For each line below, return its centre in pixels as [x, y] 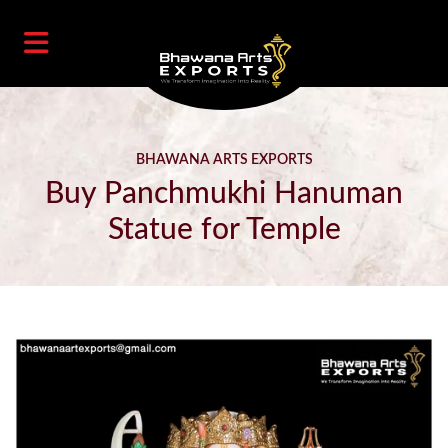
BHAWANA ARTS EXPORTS [224, 160]
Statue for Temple [224, 230]
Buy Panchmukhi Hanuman [224, 194]
